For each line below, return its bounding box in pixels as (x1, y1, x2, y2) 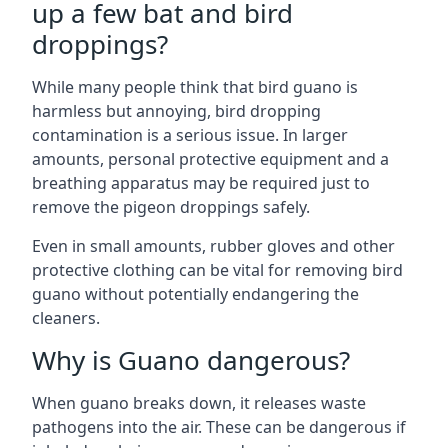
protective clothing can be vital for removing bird (32, 259, 403, 281)
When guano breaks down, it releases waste (32, 392, 366, 414)
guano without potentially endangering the (32, 283, 359, 305)
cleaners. (32, 307, 100, 329)
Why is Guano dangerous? (32, 342, 350, 378)
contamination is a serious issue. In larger (32, 124, 348, 146)
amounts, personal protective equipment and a (32, 148, 389, 170)
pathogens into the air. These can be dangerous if (32, 416, 406, 438)
